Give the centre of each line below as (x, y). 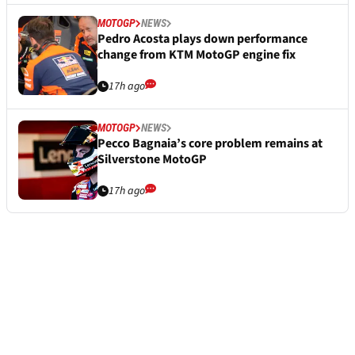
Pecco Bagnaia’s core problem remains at (210, 144)
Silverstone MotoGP (152, 160)
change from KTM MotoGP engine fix (197, 55)
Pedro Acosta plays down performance (202, 39)
